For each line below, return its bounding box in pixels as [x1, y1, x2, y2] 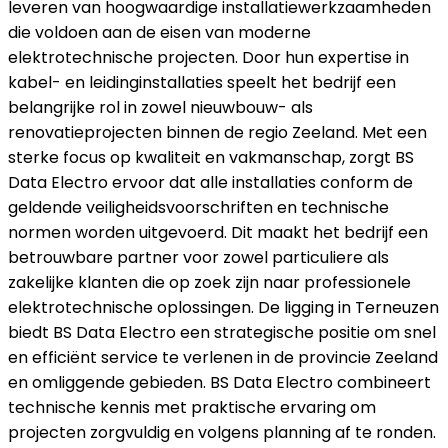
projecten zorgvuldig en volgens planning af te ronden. [8, 421, 436, 445]
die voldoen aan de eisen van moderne [8, 21, 311, 45]
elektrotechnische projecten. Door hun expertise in [8, 46, 409, 70]
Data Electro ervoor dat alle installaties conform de [8, 171, 413, 195]
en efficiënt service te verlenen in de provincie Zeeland [8, 346, 438, 370]
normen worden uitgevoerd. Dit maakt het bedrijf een [8, 221, 428, 245]
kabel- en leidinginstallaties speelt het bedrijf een [8, 71, 396, 95]
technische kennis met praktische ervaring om [8, 396, 376, 420]
